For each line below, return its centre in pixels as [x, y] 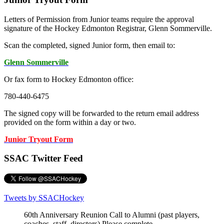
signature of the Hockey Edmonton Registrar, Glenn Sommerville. [108, 28]
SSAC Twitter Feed [43, 158]
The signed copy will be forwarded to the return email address [101, 113]
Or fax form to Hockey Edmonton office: [69, 79]
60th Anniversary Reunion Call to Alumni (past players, [112, 215]
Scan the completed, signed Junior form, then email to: [89, 45]
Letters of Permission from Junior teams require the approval [99, 19]
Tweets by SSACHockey [44, 198]
